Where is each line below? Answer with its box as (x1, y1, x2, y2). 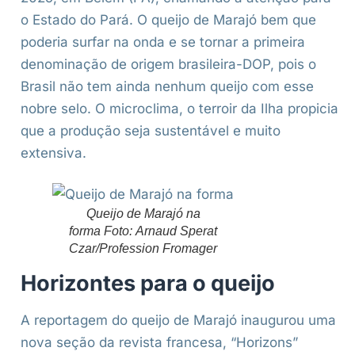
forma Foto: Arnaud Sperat (69, 224, 217, 239)
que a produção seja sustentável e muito (21, 123, 281, 139)
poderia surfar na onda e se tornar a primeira (21, 34, 305, 51)
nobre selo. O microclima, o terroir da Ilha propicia (21, 101, 338, 117)
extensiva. (21, 145, 86, 162)
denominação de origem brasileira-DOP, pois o (21, 56, 316, 73)
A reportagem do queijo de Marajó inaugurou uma (21, 312, 336, 329)
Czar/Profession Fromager (69, 242, 217, 256)
